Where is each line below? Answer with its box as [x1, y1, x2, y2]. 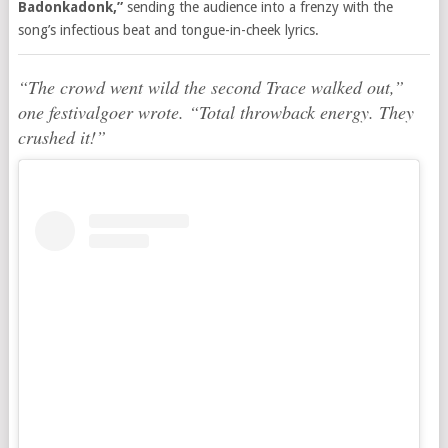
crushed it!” [17, 124, 106, 149]
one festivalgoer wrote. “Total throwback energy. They [17, 99, 414, 124]
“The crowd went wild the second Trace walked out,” [17, 74, 404, 99]
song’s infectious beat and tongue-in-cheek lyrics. [17, 21, 319, 38]
